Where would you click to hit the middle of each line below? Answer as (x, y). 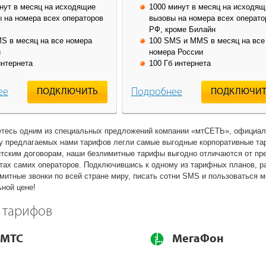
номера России (176, 52)
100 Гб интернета (180, 63)
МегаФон (198, 238)
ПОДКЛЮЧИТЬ (67, 92)
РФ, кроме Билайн (182, 29)
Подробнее (157, 92)
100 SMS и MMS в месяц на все (207, 40)
